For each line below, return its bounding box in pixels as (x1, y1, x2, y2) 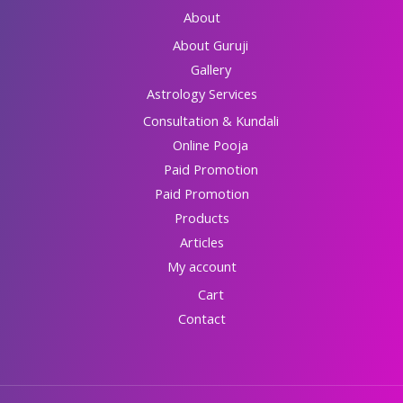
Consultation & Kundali (142, 112, 279, 130)
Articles (179, 233, 224, 252)
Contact (177, 309, 226, 328)
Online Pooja (173, 136, 248, 155)
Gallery (190, 59, 231, 78)
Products (174, 209, 229, 228)
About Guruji (173, 35, 248, 54)
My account (166, 257, 237, 276)
